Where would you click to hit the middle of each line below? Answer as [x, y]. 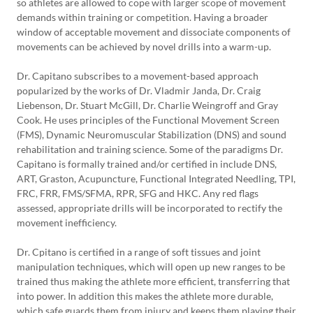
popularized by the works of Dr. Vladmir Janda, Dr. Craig [139, 90]
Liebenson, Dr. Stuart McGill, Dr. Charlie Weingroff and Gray [147, 105]
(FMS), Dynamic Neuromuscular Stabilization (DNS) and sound [152, 134]
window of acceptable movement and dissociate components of [154, 32]
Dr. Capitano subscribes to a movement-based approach [138, 76]
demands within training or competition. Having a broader [143, 17]
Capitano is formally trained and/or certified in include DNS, [147, 164]
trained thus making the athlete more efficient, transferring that [153, 281]
